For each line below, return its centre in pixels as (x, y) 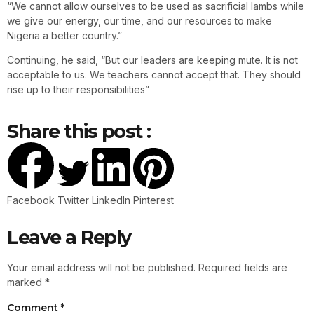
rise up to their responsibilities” (78, 90)
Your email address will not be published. (101, 267)
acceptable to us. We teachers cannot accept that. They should (154, 75)
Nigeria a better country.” (64, 36)
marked (26, 282)
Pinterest (153, 200)
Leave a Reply (69, 237)
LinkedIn (111, 200)
